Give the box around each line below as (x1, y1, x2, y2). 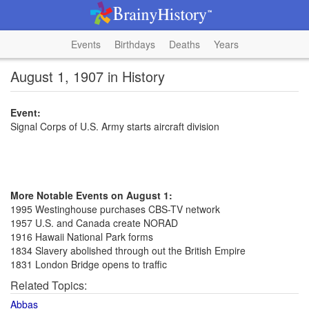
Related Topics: (10, 277, 87, 293)
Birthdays (114, 37, 155, 51)
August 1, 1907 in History (10, 66, 165, 86)
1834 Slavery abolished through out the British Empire (10, 243, 246, 257)
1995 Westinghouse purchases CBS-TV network (10, 202, 220, 216)
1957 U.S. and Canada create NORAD (10, 216, 178, 230)
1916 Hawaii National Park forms (10, 230, 153, 243)
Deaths (168, 37, 200, 51)
